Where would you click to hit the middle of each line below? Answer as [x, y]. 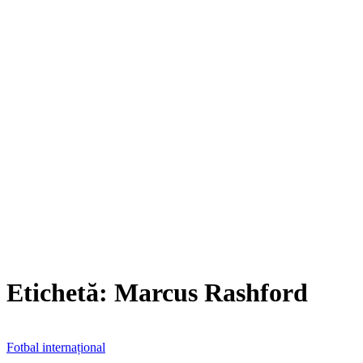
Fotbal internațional [56, 347]
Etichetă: [60, 293]
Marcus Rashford [211, 293]
